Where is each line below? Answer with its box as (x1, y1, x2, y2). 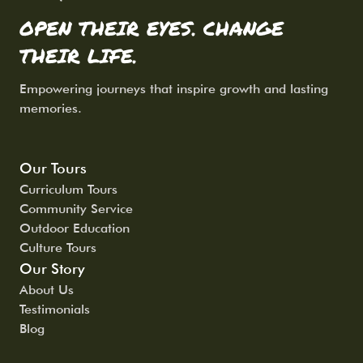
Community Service (19, 201, 133, 217)
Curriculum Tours (19, 181, 117, 198)
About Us (19, 282, 74, 298)
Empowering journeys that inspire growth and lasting (19, 81, 328, 97)
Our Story (19, 260, 84, 278)
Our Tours (19, 160, 87, 177)
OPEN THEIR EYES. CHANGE (19, 14, 284, 43)
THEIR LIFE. (19, 41, 137, 70)
